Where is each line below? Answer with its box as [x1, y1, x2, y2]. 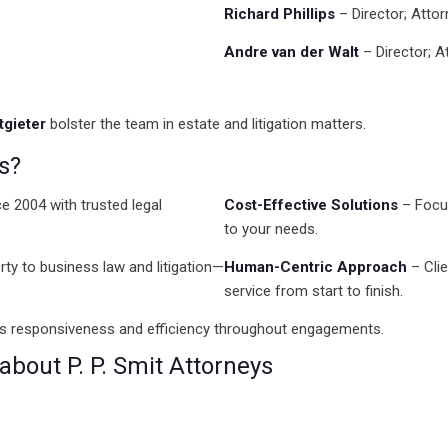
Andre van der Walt [224, 43, 359, 61]
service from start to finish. [224, 282, 403, 300]
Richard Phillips [224, 5, 335, 23]
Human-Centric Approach [224, 258, 407, 276]
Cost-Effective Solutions [224, 196, 398, 214]
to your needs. [224, 220, 318, 238]
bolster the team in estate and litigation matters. [46, 115, 366, 133]
